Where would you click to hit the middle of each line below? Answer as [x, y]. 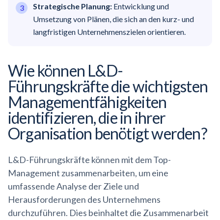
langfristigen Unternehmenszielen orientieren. [110, 32]
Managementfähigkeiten [87, 102]
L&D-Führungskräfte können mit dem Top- [89, 160]
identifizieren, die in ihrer [87, 118]
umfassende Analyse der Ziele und [73, 186]
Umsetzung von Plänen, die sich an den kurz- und [114, 19]
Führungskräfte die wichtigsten [108, 86]
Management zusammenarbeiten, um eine [88, 173]
